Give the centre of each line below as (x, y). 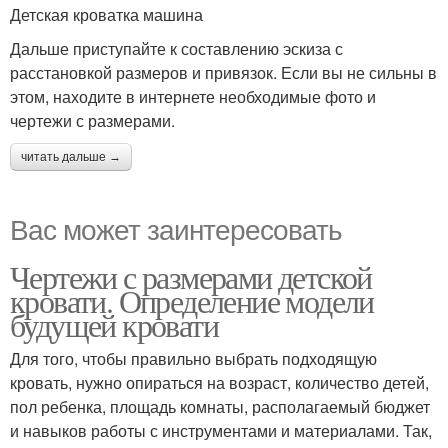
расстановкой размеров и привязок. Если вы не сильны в (223, 72)
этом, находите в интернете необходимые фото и (193, 96)
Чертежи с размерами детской (191, 276)
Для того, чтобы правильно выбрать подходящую (193, 358)
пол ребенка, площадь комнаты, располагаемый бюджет (220, 406)
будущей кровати (114, 324)
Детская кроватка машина (106, 14)
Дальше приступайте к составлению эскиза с (176, 48)
